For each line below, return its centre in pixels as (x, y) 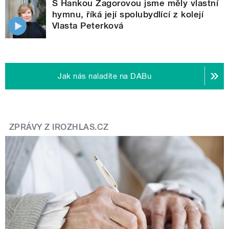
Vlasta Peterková (88, 25)
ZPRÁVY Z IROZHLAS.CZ (59, 127)
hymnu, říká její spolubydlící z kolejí (128, 14)
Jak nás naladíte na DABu (105, 76)
